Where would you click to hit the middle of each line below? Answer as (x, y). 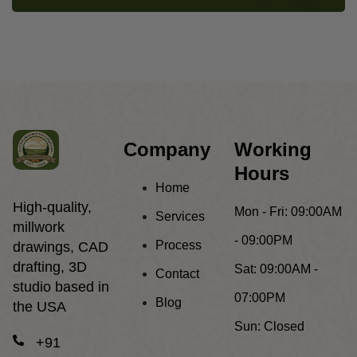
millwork (39, 228)
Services (180, 217)
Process (178, 245)
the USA (39, 307)
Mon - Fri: (261, 212)
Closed (282, 327)
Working (273, 150)
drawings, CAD (61, 247)
